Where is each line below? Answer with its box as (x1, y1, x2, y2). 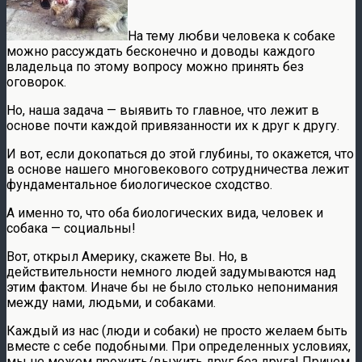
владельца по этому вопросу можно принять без (6, 58, 304, 74)
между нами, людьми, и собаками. (6, 294, 216, 310)
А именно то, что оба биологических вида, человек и (6, 204, 323, 221)
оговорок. (6, 74, 66, 90)
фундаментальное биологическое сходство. (6, 176, 272, 192)
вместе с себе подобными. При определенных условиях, (6, 338, 351, 354)
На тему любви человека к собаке (128, 27, 335, 44)
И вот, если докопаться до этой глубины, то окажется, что (6, 145, 354, 162)
